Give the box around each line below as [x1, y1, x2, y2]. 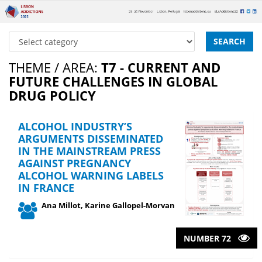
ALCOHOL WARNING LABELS [18, 168, 164, 183]
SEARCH [213, 36, 246, 47]
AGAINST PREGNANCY [18, 156, 131, 171]
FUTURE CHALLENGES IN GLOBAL [9, 73, 218, 91]
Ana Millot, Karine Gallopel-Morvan [42, 200, 175, 211]
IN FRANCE [18, 181, 74, 195]
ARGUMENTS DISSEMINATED [18, 132, 163, 146]
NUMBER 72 [184, 233, 233, 244]
